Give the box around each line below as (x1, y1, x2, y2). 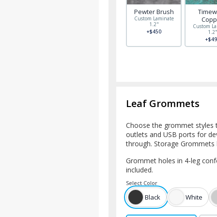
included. (126, 165, 153, 174)
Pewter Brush (134, 7, 174, 16)
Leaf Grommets (126, 97, 200, 110)
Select (126, 179, 142, 186)
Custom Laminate (134, 15, 174, 22)
